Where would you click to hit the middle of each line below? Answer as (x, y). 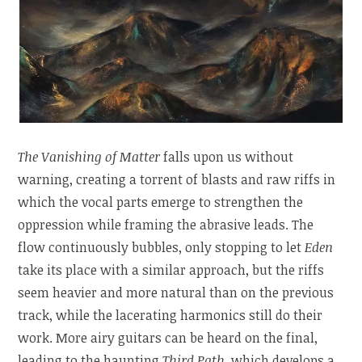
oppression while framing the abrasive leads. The (166, 224)
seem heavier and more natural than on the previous (176, 292)
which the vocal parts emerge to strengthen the (161, 202)
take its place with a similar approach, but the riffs (171, 269)
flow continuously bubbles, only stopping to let (162, 247)
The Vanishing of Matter (91, 156)
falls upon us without (229, 156)
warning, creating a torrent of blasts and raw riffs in (177, 179)
